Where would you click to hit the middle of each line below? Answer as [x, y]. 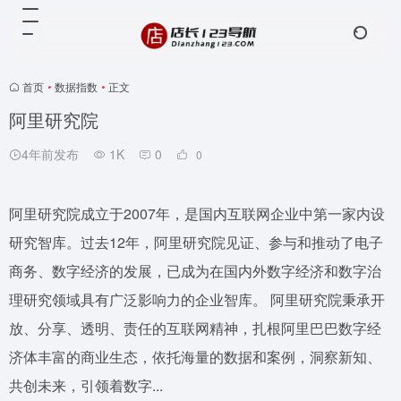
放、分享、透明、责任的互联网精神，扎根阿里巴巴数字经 [195, 328]
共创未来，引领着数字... [86, 385]
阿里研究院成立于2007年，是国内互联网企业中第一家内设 [197, 213]
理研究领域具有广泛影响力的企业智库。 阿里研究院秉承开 [197, 299]
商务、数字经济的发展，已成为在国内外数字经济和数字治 [195, 271]
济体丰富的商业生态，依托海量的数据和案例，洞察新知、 [195, 357]
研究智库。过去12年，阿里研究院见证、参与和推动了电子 [196, 242]
